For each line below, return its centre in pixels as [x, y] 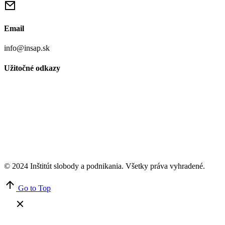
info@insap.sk [27, 48]
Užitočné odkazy [32, 68]
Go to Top [34, 188]
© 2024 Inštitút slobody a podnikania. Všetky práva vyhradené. [104, 166]
